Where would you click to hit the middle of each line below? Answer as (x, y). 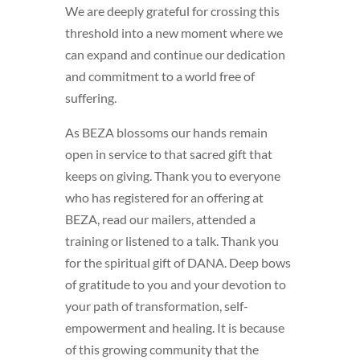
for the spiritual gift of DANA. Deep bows (178, 262)
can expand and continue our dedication (175, 54)
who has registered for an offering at (164, 197)
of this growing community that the (162, 349)
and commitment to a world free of (160, 76)
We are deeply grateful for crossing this (172, 10)
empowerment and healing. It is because (174, 327)
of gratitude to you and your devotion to (175, 284)
